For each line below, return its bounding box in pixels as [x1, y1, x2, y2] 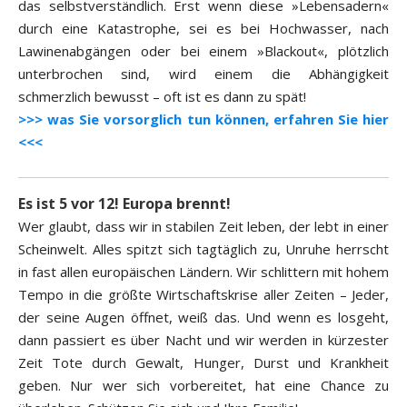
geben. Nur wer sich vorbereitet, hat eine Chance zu [18, 376, 389, 395]
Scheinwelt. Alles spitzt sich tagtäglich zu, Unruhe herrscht [18, 240, 389, 259]
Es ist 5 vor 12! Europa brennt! [18, 194, 231, 214]
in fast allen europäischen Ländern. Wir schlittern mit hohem [18, 263, 389, 282]
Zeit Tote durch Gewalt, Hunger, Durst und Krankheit [18, 353, 389, 372]
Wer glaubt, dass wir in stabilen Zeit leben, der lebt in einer [18, 217, 389, 236]
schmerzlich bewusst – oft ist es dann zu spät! [18, 87, 306, 106]
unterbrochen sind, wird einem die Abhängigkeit [18, 65, 389, 84]
